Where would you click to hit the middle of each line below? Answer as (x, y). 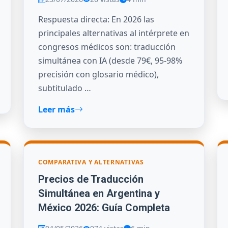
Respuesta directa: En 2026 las (96, 20)
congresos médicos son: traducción (107, 47)
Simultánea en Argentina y (99, 193)
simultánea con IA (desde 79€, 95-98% (110, 61)
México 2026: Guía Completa (104, 207)
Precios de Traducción (91, 179)
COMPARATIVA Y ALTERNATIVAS (91, 162)
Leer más (56, 110)
